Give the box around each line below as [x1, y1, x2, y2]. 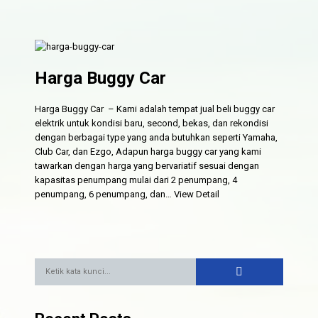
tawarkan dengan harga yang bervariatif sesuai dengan [35, 160, 260, 171]
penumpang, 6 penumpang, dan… [35, 188, 175, 199]
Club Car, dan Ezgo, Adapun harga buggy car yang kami [35, 146, 262, 157]
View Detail [174, 188, 220, 199]
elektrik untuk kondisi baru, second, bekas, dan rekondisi [35, 117, 269, 128]
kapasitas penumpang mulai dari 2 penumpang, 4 [35, 174, 238, 185]
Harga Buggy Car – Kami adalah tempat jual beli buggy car [35, 103, 275, 114]
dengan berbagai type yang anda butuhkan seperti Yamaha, [35, 131, 278, 143]
